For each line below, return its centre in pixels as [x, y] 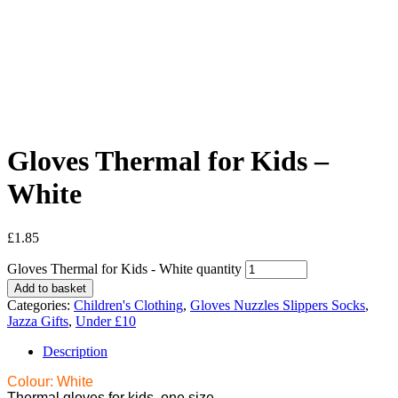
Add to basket [50, 288]
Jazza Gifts [38, 321]
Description [75, 351]
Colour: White [50, 381]
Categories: [40, 305]
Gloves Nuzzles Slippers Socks [278, 305]
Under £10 [106, 321]
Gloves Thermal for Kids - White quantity [124, 268]
